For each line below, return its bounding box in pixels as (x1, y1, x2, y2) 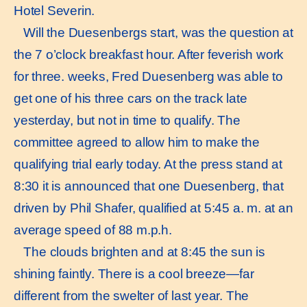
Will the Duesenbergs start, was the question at (14, 25, 293, 40)
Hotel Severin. (14, 3, 95, 19)
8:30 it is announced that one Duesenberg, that (14, 179, 284, 194)
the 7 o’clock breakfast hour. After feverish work (14, 47, 284, 62)
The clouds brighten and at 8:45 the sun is (14, 245, 265, 260)
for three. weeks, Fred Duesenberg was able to (14, 69, 283, 84)
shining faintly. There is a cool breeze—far (14, 267, 254, 282)
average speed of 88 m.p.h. (14, 223, 172, 238)
